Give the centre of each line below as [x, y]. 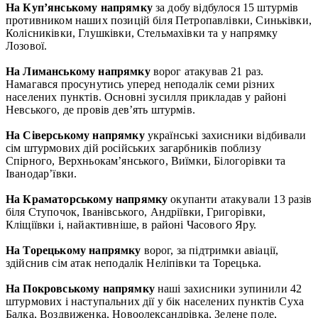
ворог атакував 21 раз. [207, 71]
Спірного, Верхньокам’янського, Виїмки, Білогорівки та [146, 160]
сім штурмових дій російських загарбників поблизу [133, 148]
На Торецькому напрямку [73, 250]
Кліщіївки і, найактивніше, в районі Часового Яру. [131, 224]
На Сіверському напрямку [75, 135]
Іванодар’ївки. [42, 173]
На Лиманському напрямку [78, 71]
